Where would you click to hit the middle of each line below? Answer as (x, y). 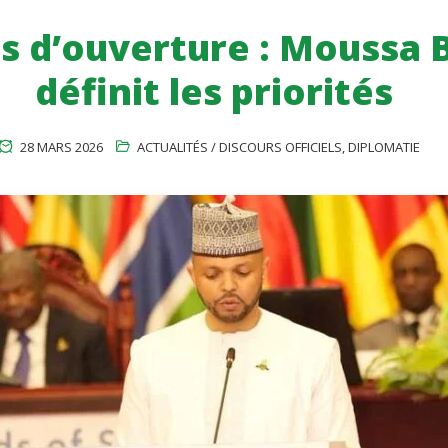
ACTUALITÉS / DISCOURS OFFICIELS (239, 147)
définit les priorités (214, 91)
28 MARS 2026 (59, 147)
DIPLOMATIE (383, 147)
